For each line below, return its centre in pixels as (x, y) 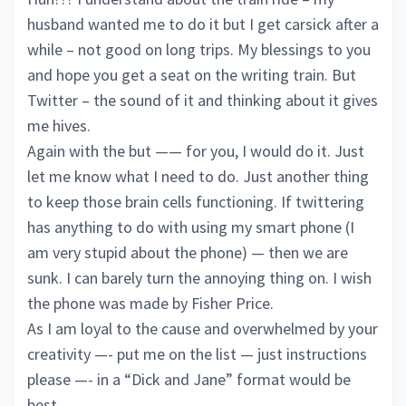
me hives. (59, 126)
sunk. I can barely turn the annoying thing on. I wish (199, 278)
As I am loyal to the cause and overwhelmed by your (203, 329)
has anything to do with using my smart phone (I (191, 227)
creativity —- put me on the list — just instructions (197, 354)
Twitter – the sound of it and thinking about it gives (203, 100)
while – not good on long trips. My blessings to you (199, 49)
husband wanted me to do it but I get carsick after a (203, 24)
